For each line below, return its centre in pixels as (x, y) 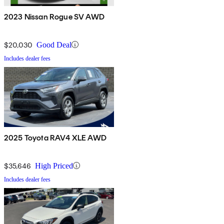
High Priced (54, 165)
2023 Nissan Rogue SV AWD (54, 16)
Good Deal (54, 44)
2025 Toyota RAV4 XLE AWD (55, 137)
